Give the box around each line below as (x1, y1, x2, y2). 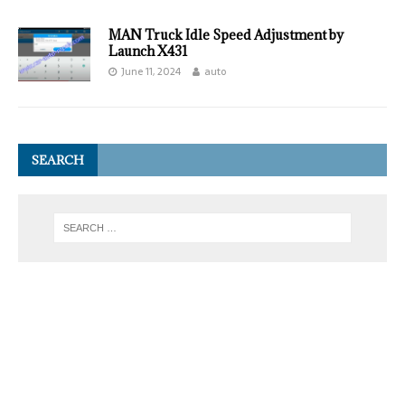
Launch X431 (108, 42, 188, 60)
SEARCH (32, 152, 84, 168)
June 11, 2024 (121, 63, 181, 80)
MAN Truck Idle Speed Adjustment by (108, 26, 344, 43)
